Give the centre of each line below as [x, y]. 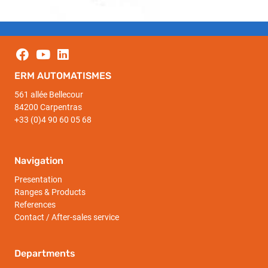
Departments [45, 254]
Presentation [38, 180]
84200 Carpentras [48, 107]
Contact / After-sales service [67, 217]
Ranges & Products [50, 192]
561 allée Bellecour [50, 95]
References [35, 205]
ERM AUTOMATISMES [63, 76]
